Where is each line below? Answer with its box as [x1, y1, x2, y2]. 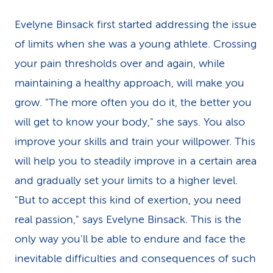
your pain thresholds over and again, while [15, 57, 225, 69]
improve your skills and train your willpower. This [15, 135, 255, 147]
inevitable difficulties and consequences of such [15, 252, 256, 264]
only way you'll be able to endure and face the [15, 233, 246, 245]
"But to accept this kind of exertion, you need [15, 194, 241, 206]
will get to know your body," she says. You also [15, 116, 245, 128]
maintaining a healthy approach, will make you [15, 77, 244, 89]
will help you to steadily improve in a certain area [15, 155, 257, 167]
